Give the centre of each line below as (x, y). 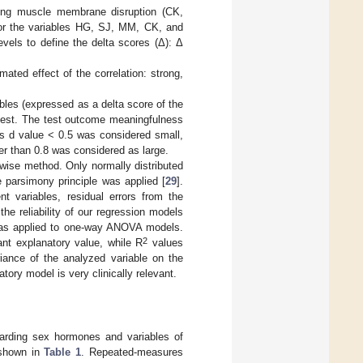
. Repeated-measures (132, 352)
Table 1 (63, 352)
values (166, 243)
